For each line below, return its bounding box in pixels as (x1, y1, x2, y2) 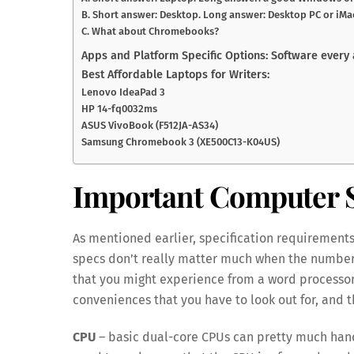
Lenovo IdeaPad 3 (81, 85, 165, 98)
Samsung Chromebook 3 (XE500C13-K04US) (81, 135, 280, 148)
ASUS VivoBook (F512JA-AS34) (81, 119, 218, 131)
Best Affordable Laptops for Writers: (81, 66, 269, 81)
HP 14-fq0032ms (81, 102, 157, 115)
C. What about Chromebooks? (81, 25, 219, 38)
